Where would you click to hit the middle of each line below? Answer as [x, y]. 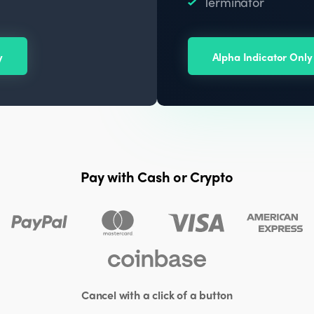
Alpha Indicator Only [262, 56]
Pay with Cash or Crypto [157, 176]
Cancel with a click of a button [157, 295]
